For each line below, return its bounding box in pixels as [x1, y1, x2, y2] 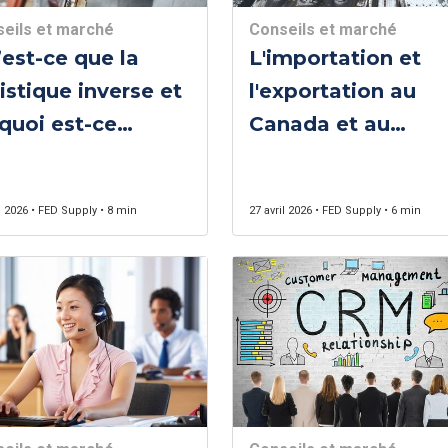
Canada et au [248, 112, 390, 136]
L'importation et [248, 46, 421, 70]
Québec [248, 145, 331, 169]
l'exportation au [248, 79, 416, 103]
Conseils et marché [248, 20, 397, 39]
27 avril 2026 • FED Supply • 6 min [248, 204, 421, 217]
